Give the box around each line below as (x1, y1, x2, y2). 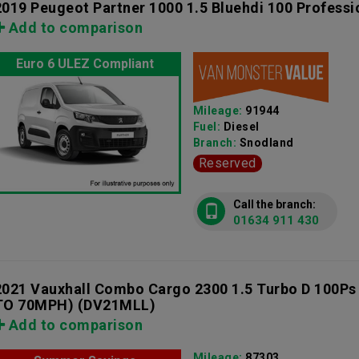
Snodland (239, 136, 294, 150)
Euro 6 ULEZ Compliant (16, 56, 155, 71)
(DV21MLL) (74, 296, 155, 313)
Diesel (223, 120, 260, 134)
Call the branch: (232, 198, 316, 211)
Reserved (198, 155, 256, 171)
